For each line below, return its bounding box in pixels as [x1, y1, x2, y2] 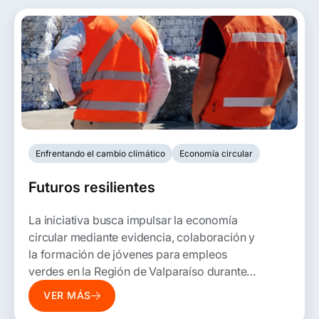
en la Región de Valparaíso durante [64, 263, 247, 278]
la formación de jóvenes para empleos [28, 246, 228, 261]
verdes [28, 263, 65, 278]
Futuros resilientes [28, 178, 155, 196]
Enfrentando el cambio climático [36, 147, 165, 159]
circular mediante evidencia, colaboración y [28, 229, 256, 244]
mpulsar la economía [129, 212, 238, 227]
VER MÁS [43, 289, 91, 302]
